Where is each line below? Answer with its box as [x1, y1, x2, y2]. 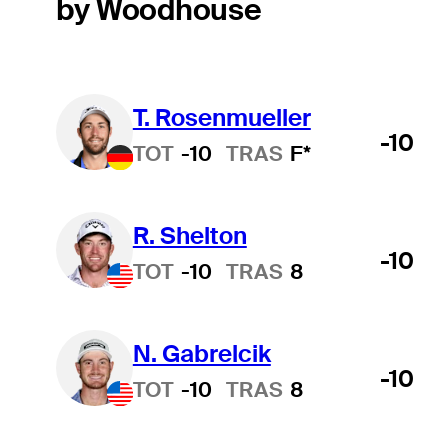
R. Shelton [132, 219, 247, 251]
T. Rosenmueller [132, 101, 311, 133]
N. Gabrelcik [132, 337, 271, 369]
